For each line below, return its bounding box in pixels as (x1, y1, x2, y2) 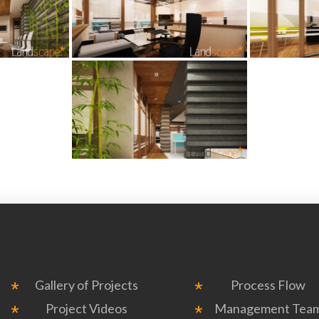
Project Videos (46, 300, 127, 316)
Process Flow (231, 277, 305, 293)
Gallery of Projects (35, 277, 138, 293)
